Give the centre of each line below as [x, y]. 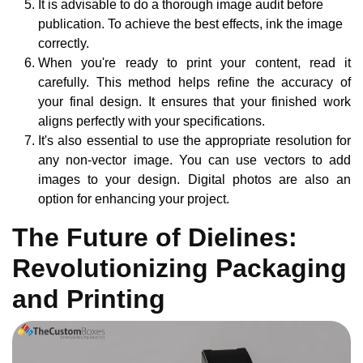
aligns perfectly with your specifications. [152, 121]
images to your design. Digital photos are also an [194, 179]
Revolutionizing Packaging [179, 268]
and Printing [89, 299]
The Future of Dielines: [155, 237]
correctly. [64, 43]
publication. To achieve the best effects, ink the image [190, 23]
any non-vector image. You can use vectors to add [194, 160]
